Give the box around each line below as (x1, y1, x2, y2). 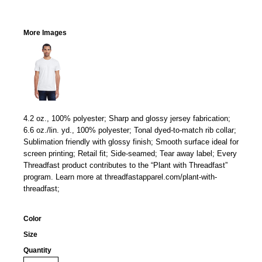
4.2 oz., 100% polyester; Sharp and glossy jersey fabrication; (23, 114, 230, 123)
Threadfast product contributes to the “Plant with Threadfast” (23, 161, 227, 170)
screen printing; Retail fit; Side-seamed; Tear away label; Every (23, 149, 237, 158)
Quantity (23, 246, 51, 254)
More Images (23, 29, 67, 37)
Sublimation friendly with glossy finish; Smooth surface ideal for (23, 137, 239, 146)
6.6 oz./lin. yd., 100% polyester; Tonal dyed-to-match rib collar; (23, 126, 236, 135)
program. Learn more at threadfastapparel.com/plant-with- (23, 173, 217, 181)
